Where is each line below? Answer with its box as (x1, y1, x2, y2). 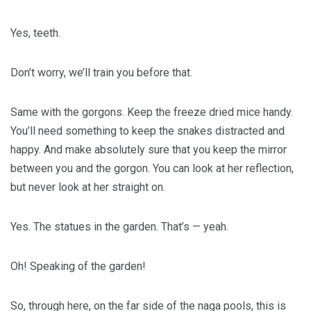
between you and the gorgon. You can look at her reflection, (10, 162, 294, 175)
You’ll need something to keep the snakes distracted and (10, 124, 285, 137)
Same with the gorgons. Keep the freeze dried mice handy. (10, 106, 293, 119)
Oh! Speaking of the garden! (10, 260, 146, 273)
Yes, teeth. (10, 26, 60, 40)
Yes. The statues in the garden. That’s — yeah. (10, 220, 228, 233)
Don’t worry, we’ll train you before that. (10, 66, 192, 79)
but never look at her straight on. (10, 180, 165, 194)
